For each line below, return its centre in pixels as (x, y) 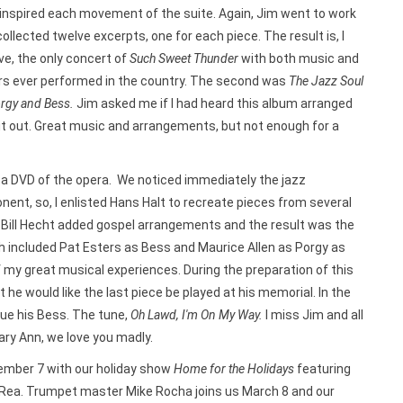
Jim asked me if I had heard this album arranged (214, 103)
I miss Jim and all (313, 315)
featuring (322, 369)
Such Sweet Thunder (184, 58)
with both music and (298, 58)
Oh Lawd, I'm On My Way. (197, 315)
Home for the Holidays (234, 369)
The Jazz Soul (326, 81)
